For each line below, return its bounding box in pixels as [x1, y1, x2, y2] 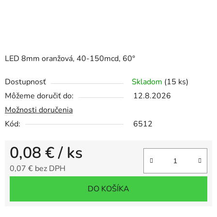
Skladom [132, 77, 164, 88]
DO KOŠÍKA [88, 184, 129, 195]
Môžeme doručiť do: [5, 91, 74, 102]
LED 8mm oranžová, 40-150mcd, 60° [5, 53, 135, 64]
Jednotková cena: [9, 178, 68, 189]
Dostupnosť [5, 77, 46, 88]
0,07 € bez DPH [10, 163, 65, 174]
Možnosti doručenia [5, 105, 73, 116]
